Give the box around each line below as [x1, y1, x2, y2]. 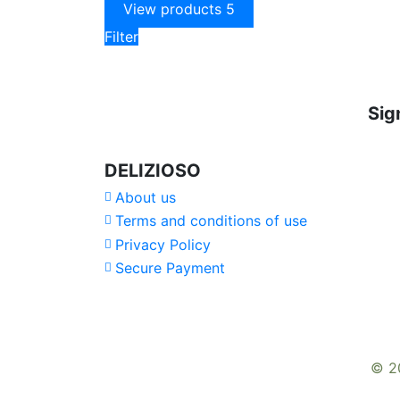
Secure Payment [115, 258, 225, 277]
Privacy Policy [115, 235, 211, 254]
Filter [104, 27, 138, 46]
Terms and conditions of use [115, 212, 307, 230]
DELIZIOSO [104, 159, 201, 181]
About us [115, 187, 176, 206]
